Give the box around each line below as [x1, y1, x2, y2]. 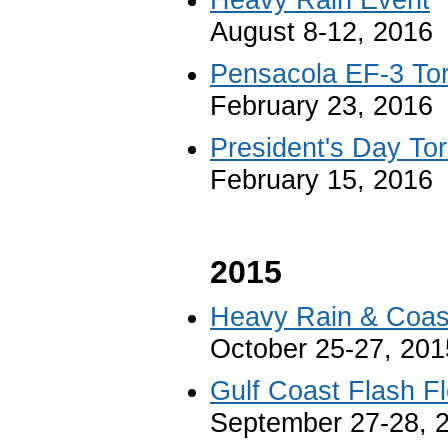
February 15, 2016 [210, 164, 433, 195]
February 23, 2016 [210, 90, 433, 121]
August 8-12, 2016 [210, 16, 433, 47]
